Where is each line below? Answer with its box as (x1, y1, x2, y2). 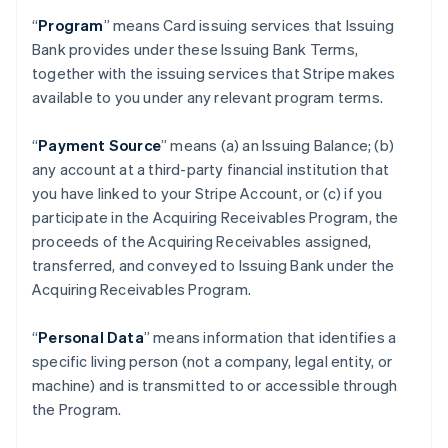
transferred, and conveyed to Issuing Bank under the (32, 255, 395, 275)
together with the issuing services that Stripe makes (32, 63, 396, 83)
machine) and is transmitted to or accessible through (32, 375, 398, 395)
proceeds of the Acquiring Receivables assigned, (32, 231, 372, 251)
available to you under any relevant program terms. (32, 87, 384, 107)
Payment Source (38, 135, 162, 155)
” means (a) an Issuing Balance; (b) (161, 135, 395, 155)
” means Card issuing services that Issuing (103, 15, 395, 35)
